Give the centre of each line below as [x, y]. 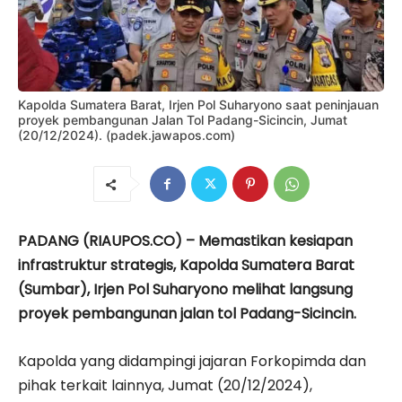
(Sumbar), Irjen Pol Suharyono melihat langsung [185, 290]
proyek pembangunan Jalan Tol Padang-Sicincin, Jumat [183, 120]
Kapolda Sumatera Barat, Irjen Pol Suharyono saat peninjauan [198, 105]
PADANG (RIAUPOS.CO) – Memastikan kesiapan [185, 241]
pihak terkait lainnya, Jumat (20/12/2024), [165, 386]
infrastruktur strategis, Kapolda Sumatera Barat [186, 266]
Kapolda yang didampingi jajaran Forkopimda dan [192, 362]
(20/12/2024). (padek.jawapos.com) [127, 135]
